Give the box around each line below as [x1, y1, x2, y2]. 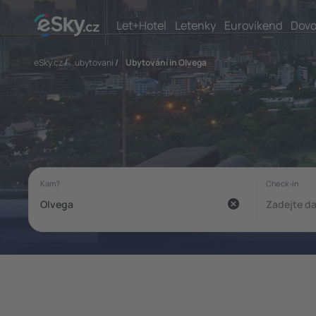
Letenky [175, 17, 216, 33]
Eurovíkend [224, 17, 282, 33]
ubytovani [75, 56, 114, 68]
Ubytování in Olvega [126, 56, 207, 68]
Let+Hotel [116, 17, 166, 33]
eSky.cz [34, 56, 63, 68]
